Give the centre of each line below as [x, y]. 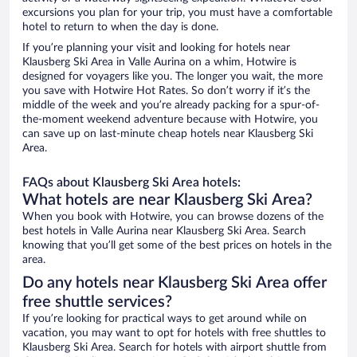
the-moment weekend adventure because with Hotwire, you [170, 120]
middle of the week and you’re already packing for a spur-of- [171, 106]
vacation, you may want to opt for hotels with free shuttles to [174, 333]
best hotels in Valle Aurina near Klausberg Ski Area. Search [164, 231]
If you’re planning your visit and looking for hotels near [156, 48]
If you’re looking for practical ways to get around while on [165, 319]
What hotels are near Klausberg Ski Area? [167, 200]
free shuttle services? [97, 302]
